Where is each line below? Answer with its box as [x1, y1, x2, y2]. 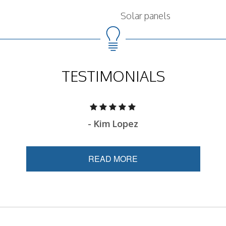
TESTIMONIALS [61, 67, 165, 85]
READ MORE [88, 153, 138, 164]
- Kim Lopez [87, 118, 138, 129]
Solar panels [121, 10, 171, 21]
